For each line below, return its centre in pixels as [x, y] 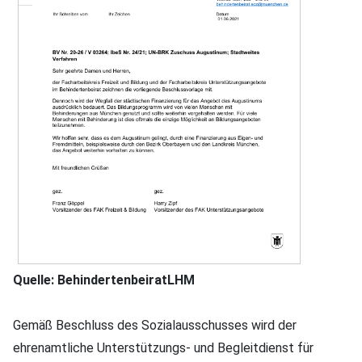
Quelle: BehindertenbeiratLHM [104, 280]
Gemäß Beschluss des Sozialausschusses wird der [155, 325]
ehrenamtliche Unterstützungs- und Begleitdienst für [163, 347]
